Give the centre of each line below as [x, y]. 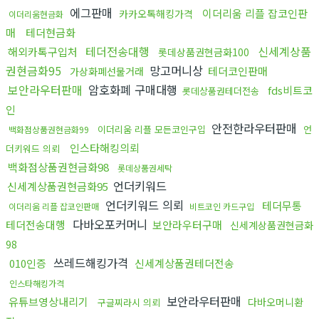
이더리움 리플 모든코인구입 [152, 129]
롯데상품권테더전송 [221, 90]
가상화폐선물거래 [107, 71]
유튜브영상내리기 [48, 301]
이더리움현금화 [36, 14]
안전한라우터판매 [254, 128]
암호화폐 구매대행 [133, 89]
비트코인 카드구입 [223, 206]
